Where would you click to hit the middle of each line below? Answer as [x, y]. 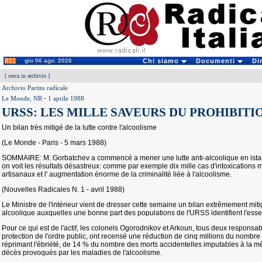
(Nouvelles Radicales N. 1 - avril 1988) [63, 189]
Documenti [216, 61]
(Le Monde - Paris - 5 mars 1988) [54, 143]
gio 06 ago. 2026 [48, 61]
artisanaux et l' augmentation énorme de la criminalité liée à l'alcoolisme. [117, 174]
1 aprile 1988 [66, 98]
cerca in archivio [27, 76]
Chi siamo [162, 61]
